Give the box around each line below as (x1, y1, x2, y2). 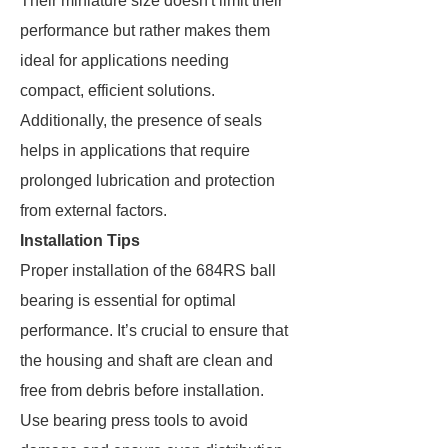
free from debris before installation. (20, 382, 264, 399)
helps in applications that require (20, 142, 250, 159)
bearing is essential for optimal (20, 292, 236, 309)
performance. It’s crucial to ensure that (20, 322, 288, 339)
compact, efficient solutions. (20, 82, 215, 99)
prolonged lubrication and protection (20, 172, 275, 189)
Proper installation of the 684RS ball (20, 262, 276, 279)
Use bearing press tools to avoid (20, 412, 248, 429)
